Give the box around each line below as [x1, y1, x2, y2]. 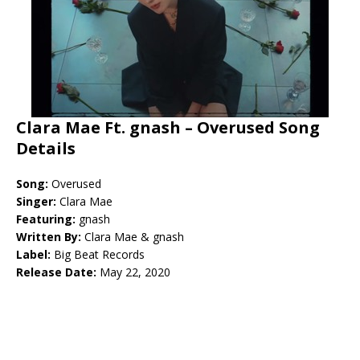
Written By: [16, 229, 84, 245]
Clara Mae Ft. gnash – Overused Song [16, 117, 320, 139]
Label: [16, 247, 54, 263]
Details [16, 137, 76, 160]
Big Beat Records [54, 247, 145, 263]
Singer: [16, 194, 59, 210]
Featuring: [16, 211, 79, 227]
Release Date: [16, 264, 96, 280]
